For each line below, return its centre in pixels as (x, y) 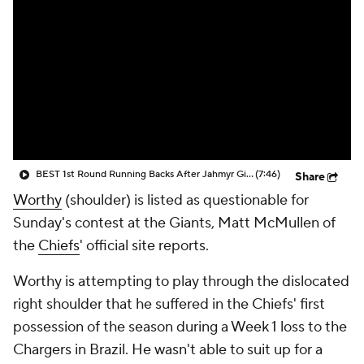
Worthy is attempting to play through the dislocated (181, 282)
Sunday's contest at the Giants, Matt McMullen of (174, 223)
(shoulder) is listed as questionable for (185, 200)
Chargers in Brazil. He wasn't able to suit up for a (168, 350)
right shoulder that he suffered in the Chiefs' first (169, 304)
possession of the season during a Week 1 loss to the (180, 327)
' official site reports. (144, 246)
